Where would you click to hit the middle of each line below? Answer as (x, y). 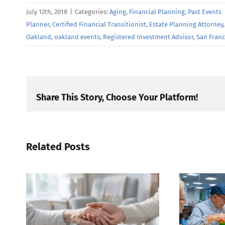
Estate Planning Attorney (186, 25)
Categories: (92, 12)
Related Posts (58, 147)
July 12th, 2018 (47, 12)
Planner (38, 25)
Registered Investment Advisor (148, 37)
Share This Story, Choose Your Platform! (117, 97)
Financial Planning (157, 12)
